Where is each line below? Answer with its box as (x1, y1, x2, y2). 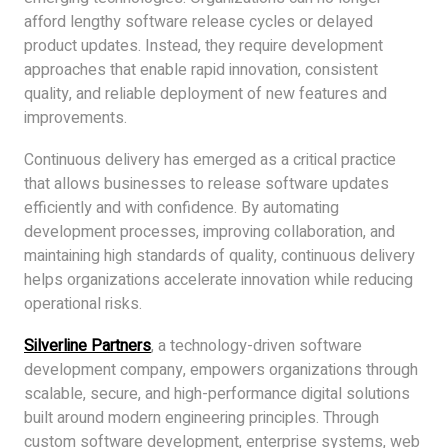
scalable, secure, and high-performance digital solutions (24, 381, 410, 406)
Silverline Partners (24, 333, 151, 358)
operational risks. (24, 291, 142, 316)
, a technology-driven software (151, 333, 362, 358)
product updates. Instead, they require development (24, 33, 383, 58)
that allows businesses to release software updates (24, 171, 389, 196)
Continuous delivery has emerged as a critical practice (24, 147, 396, 172)
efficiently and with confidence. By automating (24, 195, 339, 220)
